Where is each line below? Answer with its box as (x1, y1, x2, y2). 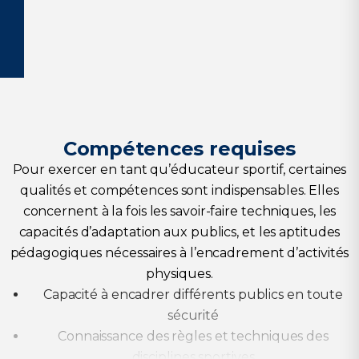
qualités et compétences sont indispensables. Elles (20, 183, 339, 198)
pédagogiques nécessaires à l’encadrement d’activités (10, 245, 349, 260)
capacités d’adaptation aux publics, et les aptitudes (18, 224, 341, 240)
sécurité (167, 308, 220, 323)
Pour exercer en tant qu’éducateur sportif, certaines (12, 162, 347, 177)
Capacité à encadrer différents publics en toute (42, 287, 344, 302)
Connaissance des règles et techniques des (58, 329, 329, 344)
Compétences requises (63, 137, 296, 160)
